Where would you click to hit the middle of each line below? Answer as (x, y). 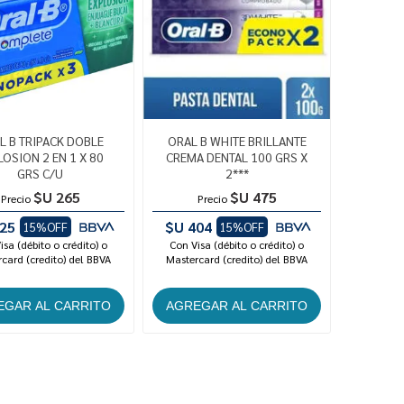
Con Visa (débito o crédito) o (237, 245)
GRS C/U (41, 174)
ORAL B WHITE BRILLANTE (237, 141)
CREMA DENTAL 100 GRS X (237, 157)
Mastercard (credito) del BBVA (237, 259)
